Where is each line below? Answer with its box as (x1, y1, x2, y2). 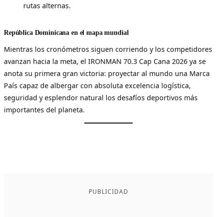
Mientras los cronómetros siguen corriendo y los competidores (4, 44, 212, 54)
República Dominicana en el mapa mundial (4, 28, 129, 36)
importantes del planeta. (4, 105, 85, 114)
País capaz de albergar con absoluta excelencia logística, (4, 80, 191, 90)
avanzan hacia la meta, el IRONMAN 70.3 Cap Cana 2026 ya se (4, 56, 206, 66)
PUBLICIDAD (89, 187, 128, 196)
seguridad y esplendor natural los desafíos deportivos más (4, 93, 198, 102)
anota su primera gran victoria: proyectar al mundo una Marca (4, 68, 210, 78)
